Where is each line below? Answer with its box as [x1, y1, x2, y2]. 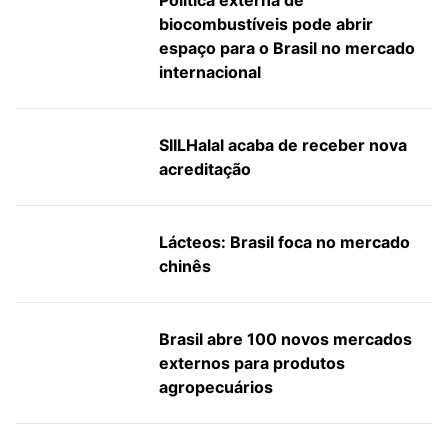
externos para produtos [158, 353, 345, 374]
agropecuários [158, 377, 273, 398]
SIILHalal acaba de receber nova [158, 135, 407, 156]
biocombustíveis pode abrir [158, 14, 373, 35]
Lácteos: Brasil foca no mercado [158, 232, 410, 253]
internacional [158, 62, 261, 83]
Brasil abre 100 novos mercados [158, 329, 412, 350]
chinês [158, 256, 211, 277]
